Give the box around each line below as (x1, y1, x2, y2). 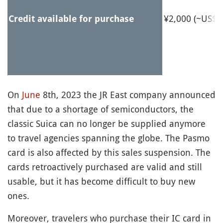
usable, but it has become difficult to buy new (7, 175, 195, 188)
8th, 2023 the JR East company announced (40, 89, 216, 101)
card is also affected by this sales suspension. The (7, 146, 211, 159)
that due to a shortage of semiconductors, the (7, 103, 194, 115)
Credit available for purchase (8, 13, 134, 24)
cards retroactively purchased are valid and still (7, 161, 202, 173)
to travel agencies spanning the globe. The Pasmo (7, 132, 210, 144)
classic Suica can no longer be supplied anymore (7, 117, 206, 130)
